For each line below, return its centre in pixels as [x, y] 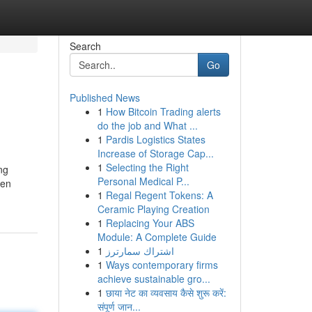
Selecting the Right [147, 167]
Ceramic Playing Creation [153, 209]
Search [85, 46]
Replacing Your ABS [150, 223]
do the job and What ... [147, 125]
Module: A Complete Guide [157, 237]
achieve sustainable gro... [154, 279]
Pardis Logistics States [155, 139]
